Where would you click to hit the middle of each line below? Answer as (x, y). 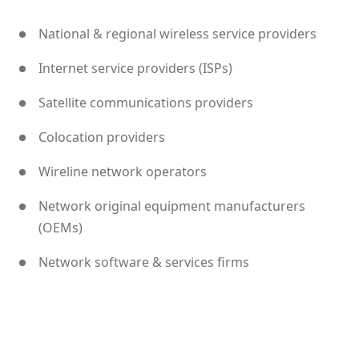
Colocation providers (102, 137)
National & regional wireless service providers (177, 34)
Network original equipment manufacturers (172, 206)
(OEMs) (61, 228)
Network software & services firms (144, 262)
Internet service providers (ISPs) (135, 68)
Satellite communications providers (146, 103)
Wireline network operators (123, 171)
